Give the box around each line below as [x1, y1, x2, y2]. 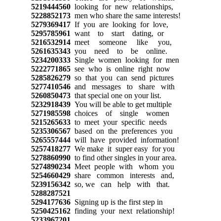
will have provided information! [70, 135, 179, 144]
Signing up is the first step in [70, 197, 163, 206]
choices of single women [70, 109, 169, 117]
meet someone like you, [70, 37, 172, 46]
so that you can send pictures [70, 73, 174, 82]
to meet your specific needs [70, 117, 167, 126]
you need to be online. [70, 46, 167, 55]
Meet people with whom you [70, 162, 174, 171]
